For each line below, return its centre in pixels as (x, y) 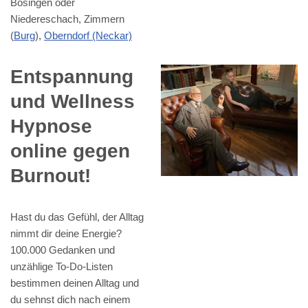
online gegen (70, 151)
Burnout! (51, 176)
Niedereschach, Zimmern (67, 19)
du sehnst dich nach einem (70, 300)
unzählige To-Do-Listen (62, 267)
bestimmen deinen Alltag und (75, 283)
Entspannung (72, 77)
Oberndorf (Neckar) (88, 36)
